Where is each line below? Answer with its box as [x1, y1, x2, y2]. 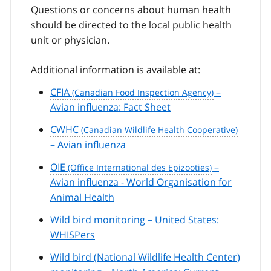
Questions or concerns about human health [31, 2, 231, 16]
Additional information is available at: [31, 62, 200, 76]
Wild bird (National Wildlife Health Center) [50, 250, 240, 264]
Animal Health [50, 190, 114, 204]
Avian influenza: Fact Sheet [50, 100, 171, 114]
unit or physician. [31, 33, 109, 47]
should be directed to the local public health [31, 18, 232, 31]
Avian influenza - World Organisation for [50, 175, 232, 189]
